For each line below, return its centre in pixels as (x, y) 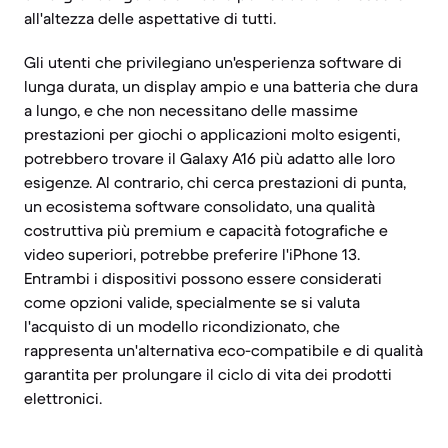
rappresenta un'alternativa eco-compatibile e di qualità (223, 350)
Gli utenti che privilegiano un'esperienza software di (213, 62)
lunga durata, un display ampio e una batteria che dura (221, 86)
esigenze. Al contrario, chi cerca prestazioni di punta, (215, 182)
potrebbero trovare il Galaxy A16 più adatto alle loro (209, 158)
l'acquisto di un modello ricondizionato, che (182, 326)
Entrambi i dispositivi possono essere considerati (203, 278)
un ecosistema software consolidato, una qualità (199, 206)
